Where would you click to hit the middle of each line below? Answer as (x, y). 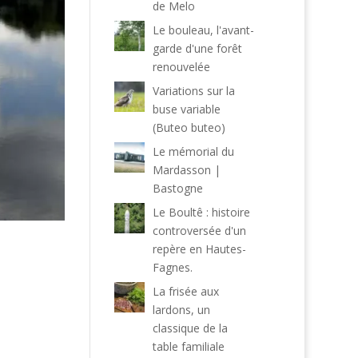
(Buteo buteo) (189, 127)
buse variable (186, 109)
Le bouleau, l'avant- (203, 30)
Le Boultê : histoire (201, 212)
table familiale (188, 346)
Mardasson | (186, 170)
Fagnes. (172, 267)
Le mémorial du (193, 151)
